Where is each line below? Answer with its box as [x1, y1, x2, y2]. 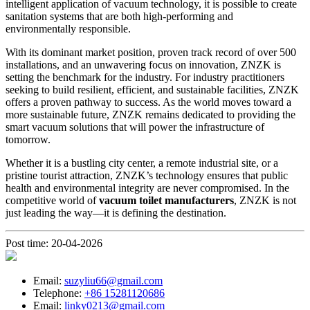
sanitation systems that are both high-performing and [6, 10, 233, 23]
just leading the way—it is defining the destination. [6, 207, 226, 219]
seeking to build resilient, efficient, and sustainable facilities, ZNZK [6, 84, 299, 96]
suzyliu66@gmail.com [64, 275, 163, 287]
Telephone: [33, 287, 84, 300]
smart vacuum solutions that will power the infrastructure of [6, 121, 264, 134]
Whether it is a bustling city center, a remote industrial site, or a [6, 157, 278, 170]
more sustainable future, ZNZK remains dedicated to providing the [6, 109, 295, 121]
